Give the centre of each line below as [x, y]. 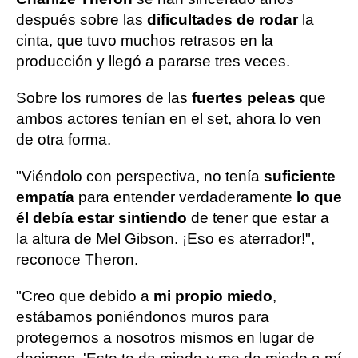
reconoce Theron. [77, 259]
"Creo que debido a [83, 296]
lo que [317, 197]
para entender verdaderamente [183, 197]
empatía [45, 197]
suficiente [298, 176]
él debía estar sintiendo [101, 218]
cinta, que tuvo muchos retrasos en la [145, 40]
